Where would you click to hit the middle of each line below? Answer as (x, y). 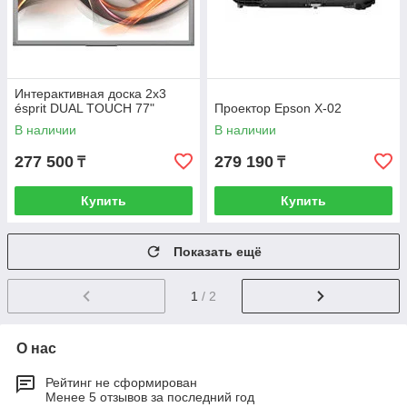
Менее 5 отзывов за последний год (150, 397)
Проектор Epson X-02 (278, 109)
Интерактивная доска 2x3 (90, 94)
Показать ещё (218, 252)
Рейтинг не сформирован (121, 383)
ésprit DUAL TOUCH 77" (84, 109)
